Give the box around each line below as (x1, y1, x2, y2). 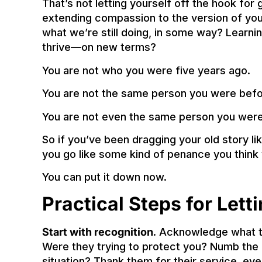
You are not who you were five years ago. (42, 64, 250, 77)
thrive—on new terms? (42, 41, 156, 54)
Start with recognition (42, 225, 153, 238)
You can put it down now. (42, 171, 167, 184)
